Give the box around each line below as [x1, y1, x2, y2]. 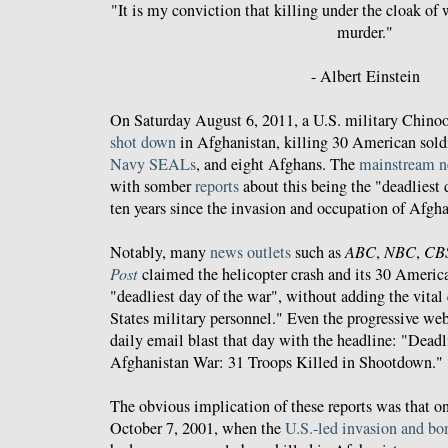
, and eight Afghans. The [196, 153, 359, 176]
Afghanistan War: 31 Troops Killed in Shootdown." [110, 351, 443, 374]
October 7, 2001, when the [110, 417, 285, 440]
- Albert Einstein [310, 65, 420, 88]
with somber [110, 175, 195, 198]
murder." [337, 21, 393, 44]
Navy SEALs [110, 153, 196, 176]
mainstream [359, 153, 435, 176]
